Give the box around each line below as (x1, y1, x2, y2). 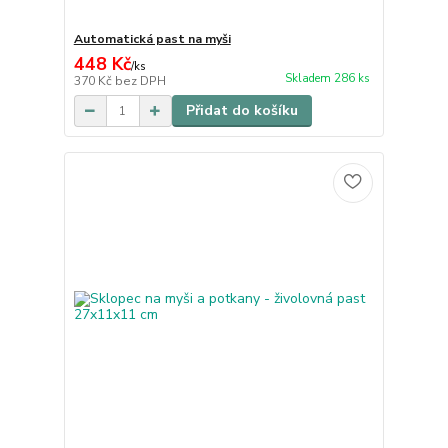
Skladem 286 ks (284, 71, 370, 87)
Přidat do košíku (185, 101, 298, 121)
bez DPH (114, 73, 166, 90)
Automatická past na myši (73, 31, 231, 48)
